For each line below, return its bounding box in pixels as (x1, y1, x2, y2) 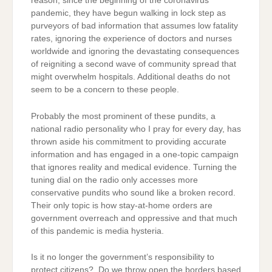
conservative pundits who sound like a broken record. (31, 188, 236, 197)
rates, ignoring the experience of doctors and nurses (31, 34, 232, 44)
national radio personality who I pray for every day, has (31, 124, 241, 134)
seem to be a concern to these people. (31, 85, 179, 95)
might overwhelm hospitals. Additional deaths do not (31, 72, 230, 82)
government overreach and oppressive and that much (31, 213, 237, 223)
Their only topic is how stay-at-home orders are (31, 200, 212, 210)
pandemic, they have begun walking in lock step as (31, 8, 226, 18)
